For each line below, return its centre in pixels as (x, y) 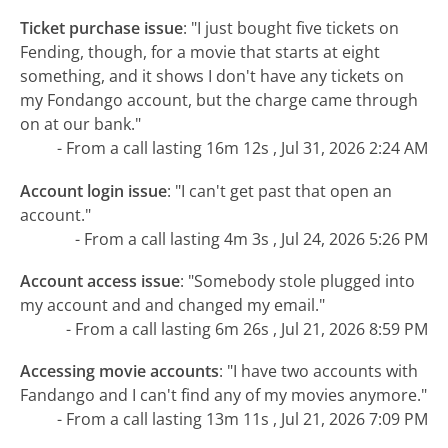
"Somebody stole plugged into (302, 280)
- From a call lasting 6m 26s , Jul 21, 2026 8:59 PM (246, 328)
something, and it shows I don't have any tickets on (212, 76)
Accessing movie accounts (120, 371)
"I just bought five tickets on (295, 28)
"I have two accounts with (323, 371)
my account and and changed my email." (173, 304)
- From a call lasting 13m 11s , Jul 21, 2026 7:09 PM (242, 419)
